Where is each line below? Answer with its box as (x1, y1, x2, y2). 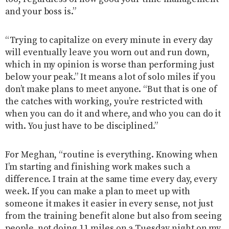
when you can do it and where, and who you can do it (5, 108, 221, 120)
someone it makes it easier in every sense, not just (5, 198, 214, 210)
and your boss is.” (5, 6, 77, 17)
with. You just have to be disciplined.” (5, 120, 158, 132)
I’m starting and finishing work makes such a (5, 161, 190, 173)
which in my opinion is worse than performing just (5, 59, 215, 71)
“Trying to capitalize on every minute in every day (5, 34, 213, 46)
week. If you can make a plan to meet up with (5, 186, 190, 197)
